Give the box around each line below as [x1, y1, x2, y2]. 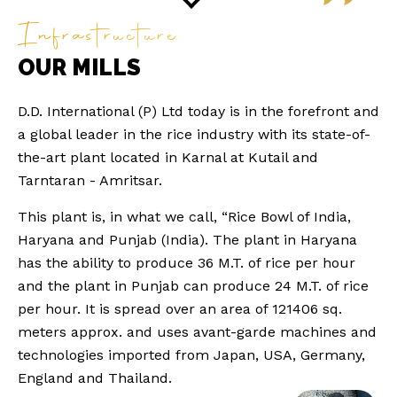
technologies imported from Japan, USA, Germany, [18, 346, 365, 363]
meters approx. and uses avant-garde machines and [18, 323, 377, 340]
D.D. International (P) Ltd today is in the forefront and [18, 102, 379, 120]
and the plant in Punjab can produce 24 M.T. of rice [18, 276, 369, 294]
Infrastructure [18, 19, 179, 57]
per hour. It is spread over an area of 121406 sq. [18, 300, 342, 317]
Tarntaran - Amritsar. [18, 171, 162, 189]
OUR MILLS [18, 54, 141, 82]
